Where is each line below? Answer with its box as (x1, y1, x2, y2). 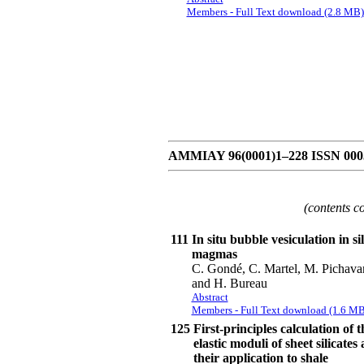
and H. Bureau (191, 276, 267, 290)
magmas (191, 247, 237, 261)
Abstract (191, 291, 228, 303)
